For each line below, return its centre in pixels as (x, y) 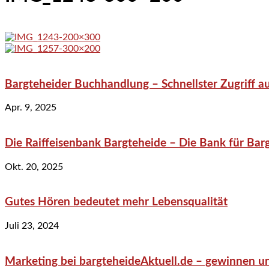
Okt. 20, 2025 (34, 167)
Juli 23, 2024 (32, 226)
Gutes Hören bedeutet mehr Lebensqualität (116, 202)
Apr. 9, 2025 (31, 108)
